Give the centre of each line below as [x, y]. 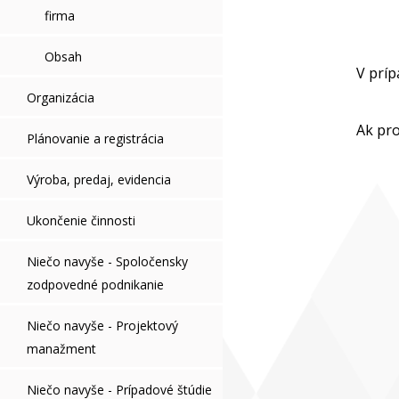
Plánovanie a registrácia [95, 138]
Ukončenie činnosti [81, 220]
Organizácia [61, 98]
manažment [61, 349]
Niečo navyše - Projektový [102, 326]
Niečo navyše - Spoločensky [107, 261]
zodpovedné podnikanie [95, 285]
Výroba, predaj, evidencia [99, 179]
